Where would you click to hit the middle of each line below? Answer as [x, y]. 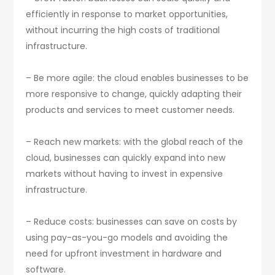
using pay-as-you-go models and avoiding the [127, 237]
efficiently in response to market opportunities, [127, 14]
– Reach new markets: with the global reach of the [135, 141]
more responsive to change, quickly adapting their [134, 94]
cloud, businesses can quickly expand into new [126, 157]
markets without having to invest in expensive [125, 173]
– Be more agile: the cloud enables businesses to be [137, 78]
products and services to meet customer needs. [130, 110]
